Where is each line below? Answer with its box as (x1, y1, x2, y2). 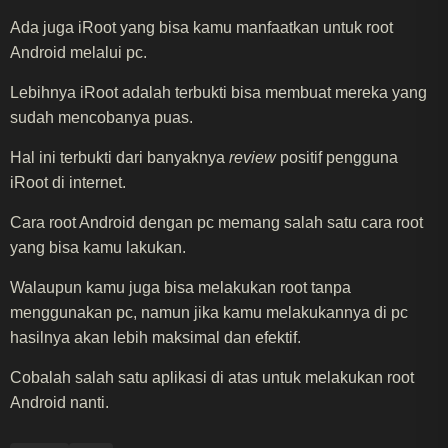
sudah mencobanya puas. (10, 108, 193, 126)
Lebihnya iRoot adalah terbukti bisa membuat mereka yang (10, 83, 427, 101)
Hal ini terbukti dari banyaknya (10, 148, 229, 166)
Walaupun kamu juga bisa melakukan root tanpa (10, 278, 351, 296)
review (229, 148, 276, 166)
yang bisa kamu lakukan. (10, 238, 186, 256)
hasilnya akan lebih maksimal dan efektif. (10, 328, 301, 346)
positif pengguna (276, 148, 398, 166)
